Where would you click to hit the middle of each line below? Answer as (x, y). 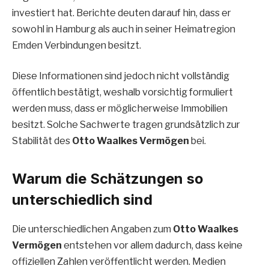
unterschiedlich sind (82, 200)
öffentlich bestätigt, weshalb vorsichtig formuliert (122, 92)
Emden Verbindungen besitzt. (77, 45)
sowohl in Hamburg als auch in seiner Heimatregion (124, 29)
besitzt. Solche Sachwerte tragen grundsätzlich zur (126, 125)
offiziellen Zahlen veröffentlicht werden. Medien (119, 262)
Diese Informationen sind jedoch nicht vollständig (121, 76)
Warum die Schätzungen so (108, 179)
